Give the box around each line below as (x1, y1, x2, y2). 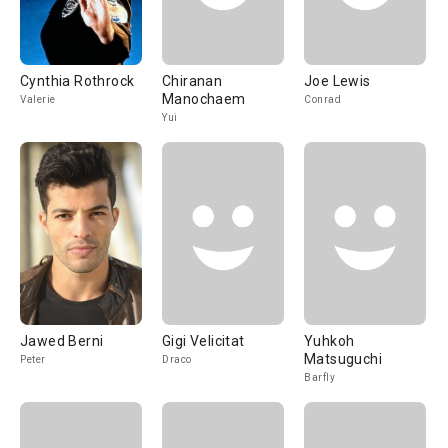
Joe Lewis (304, 73, 371, 89)
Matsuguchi (304, 351, 382, 367)
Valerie (20, 94, 56, 105)
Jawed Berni (20, 333, 104, 349)
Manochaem (162, 91, 246, 107)
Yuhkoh (304, 333, 355, 349)
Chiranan (162, 73, 223, 89)
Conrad (304, 94, 341, 105)
